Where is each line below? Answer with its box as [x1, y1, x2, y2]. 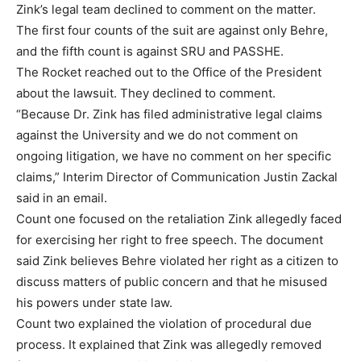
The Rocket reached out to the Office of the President [16, 64, 322, 81]
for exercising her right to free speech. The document [16, 232, 323, 248]
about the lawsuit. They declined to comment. [16, 85, 276, 102]
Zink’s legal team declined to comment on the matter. [16, 2, 316, 18]
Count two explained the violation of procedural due [16, 316, 312, 332]
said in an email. [16, 190, 107, 206]
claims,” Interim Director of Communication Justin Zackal [16, 169, 338, 185]
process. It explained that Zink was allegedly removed [16, 337, 322, 353]
